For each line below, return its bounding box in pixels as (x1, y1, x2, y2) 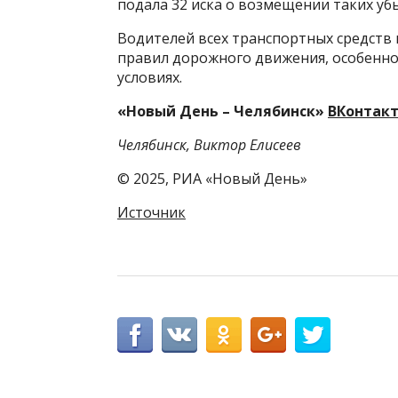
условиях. (117, 68, 182, 88)
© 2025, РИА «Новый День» (117, 169, 307, 189)
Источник (117, 203, 186, 223)
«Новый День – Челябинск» (117, 101, 328, 122)
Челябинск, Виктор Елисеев (117, 135, 301, 155)
